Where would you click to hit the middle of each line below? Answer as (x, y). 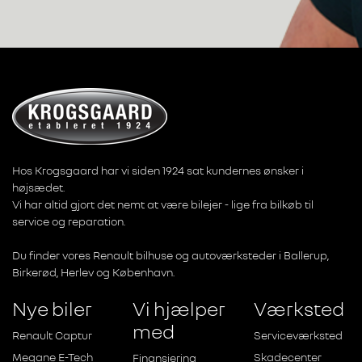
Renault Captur (52, 335)
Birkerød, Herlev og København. (93, 272)
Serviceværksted (298, 335)
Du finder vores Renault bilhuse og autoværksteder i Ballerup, (170, 255)
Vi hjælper (179, 308)
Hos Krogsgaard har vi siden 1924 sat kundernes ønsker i (158, 170)
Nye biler (52, 308)
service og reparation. (69, 221)
